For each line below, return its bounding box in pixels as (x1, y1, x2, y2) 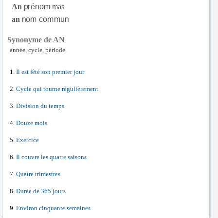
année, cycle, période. (10, 47, 67, 54)
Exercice (16, 137, 39, 144)
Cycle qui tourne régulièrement (16, 86, 98, 92)
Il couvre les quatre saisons (16, 154, 87, 161)
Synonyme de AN (7, 36, 65, 44)
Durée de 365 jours (16, 188, 66, 195)
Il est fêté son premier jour (16, 69, 84, 75)
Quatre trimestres (16, 171, 60, 178)
